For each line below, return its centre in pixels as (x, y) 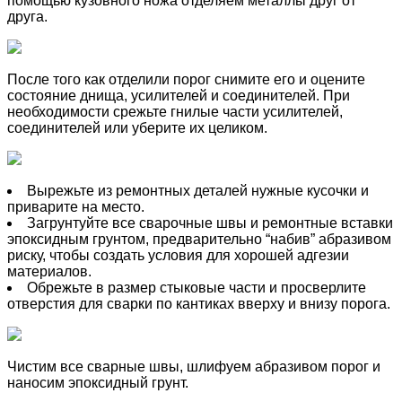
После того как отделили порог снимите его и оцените (186, 79)
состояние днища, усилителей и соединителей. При (179, 95)
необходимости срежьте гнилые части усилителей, (175, 111)
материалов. (49, 271)
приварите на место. (76, 206)
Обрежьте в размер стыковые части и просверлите (197, 287)
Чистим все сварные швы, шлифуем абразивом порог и (194, 366)
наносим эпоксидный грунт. (98, 382)
